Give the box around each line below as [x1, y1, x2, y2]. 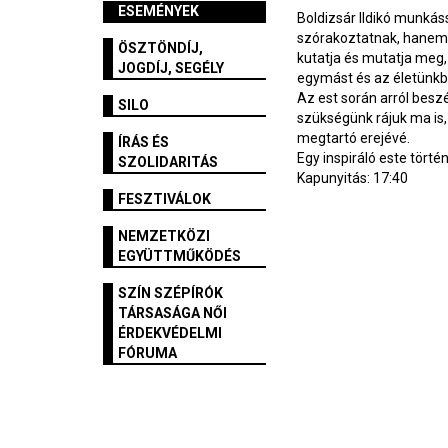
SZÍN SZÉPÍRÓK [118, 285, 223, 302]
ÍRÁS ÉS [118, 134, 169, 151]
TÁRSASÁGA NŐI [118, 305, 227, 322]
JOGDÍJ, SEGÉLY [118, 60, 224, 77]
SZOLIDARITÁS [118, 154, 218, 171]
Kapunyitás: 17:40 [297, 170, 408, 187]
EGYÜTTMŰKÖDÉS [118, 248, 241, 265]
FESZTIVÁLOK [118, 191, 211, 208]
